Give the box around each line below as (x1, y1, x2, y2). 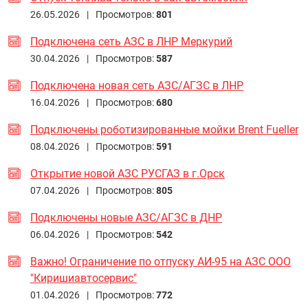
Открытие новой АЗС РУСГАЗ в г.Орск (30, 166, 225, 180)
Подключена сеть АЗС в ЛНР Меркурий (30, 34, 232, 48)
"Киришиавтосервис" (30, 271, 137, 285)
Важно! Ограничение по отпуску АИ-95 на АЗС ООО (30, 254, 291, 268)
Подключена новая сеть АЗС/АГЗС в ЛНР (30, 78, 243, 92)
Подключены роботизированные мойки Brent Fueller (30, 122, 298, 136)
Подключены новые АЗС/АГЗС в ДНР (30, 210, 222, 224)
